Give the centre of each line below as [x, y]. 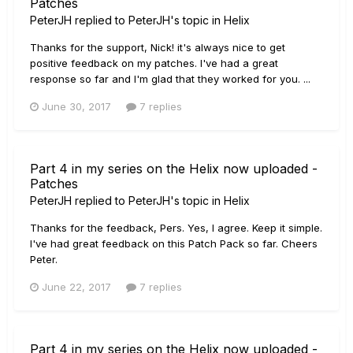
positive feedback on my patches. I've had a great [154, 63]
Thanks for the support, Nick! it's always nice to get [158, 47]
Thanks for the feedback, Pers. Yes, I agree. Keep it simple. [176, 227]
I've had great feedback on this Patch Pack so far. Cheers [174, 243]
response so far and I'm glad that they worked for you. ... [170, 78]
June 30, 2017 [76, 106]
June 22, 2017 [76, 286]
